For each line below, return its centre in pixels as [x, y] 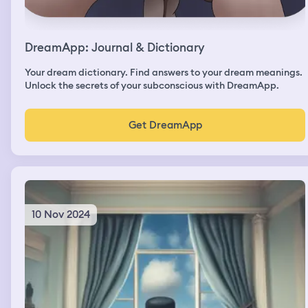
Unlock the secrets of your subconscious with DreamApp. [152, 85]
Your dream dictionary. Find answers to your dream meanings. [164, 72]
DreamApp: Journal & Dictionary [114, 47]
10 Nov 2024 [61, 214]
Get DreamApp [165, 125]
